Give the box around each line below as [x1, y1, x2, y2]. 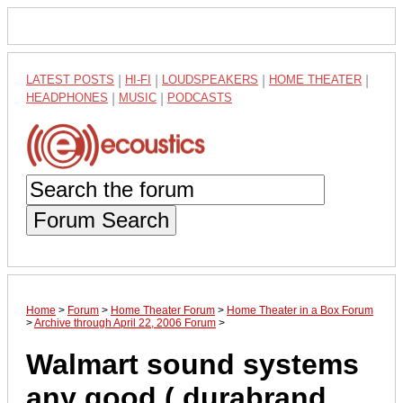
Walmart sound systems [26, 348, 359, 381]
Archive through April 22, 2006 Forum [34, 316, 216, 329]
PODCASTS [167, 91, 232, 104]
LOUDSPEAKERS [162, 73, 258, 86]
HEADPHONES [26, 91, 108, 104]
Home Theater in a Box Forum [227, 303, 373, 317]
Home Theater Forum [111, 303, 215, 317]
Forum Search [33, 207, 169, 232]
